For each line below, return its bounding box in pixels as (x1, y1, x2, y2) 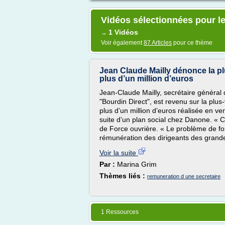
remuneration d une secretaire (147, 173, 220, 179)
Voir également (101, 39, 144, 46)
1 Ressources (101, 208, 139, 215)
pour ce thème (172, 39, 212, 46)
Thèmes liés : (99, 172, 147, 180)
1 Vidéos (108, 28, 138, 36)
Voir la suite (99, 149, 138, 157)
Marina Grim (117, 160, 157, 168)
